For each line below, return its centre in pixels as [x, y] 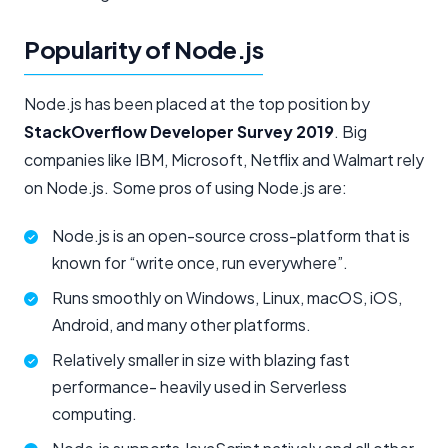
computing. [94, 413]
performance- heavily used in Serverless [199, 386]
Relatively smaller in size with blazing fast [201, 359]
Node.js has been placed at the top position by [197, 103]
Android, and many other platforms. [181, 324]
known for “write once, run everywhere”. [200, 262]
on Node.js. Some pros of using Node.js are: [185, 187]
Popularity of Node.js [144, 48]
